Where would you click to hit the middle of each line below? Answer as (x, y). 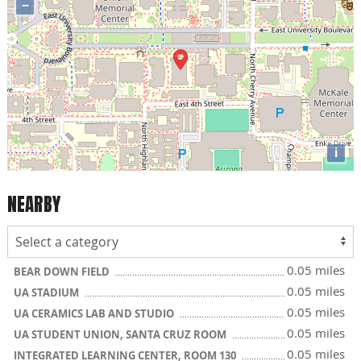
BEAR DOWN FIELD (63, 272)
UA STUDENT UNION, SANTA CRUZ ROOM (121, 334)
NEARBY (34, 204)
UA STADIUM (48, 293)
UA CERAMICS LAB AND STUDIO (95, 313)
